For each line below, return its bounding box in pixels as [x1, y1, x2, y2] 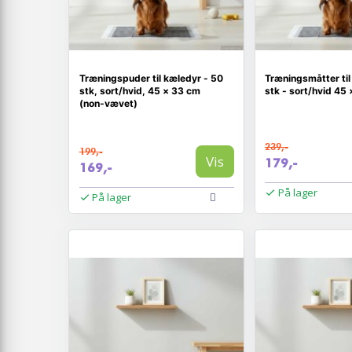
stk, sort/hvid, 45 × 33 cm [79, 85, 200, 97]
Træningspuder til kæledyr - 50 [79, 72, 223, 84]
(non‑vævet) [79, 97, 137, 109]
